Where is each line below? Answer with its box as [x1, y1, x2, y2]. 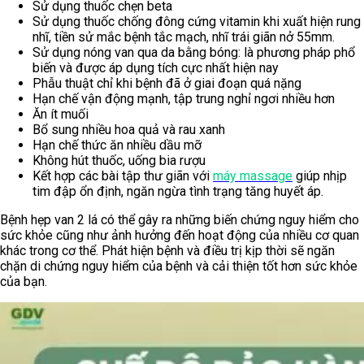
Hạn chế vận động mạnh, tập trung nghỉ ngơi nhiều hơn [32, 91, 335, 107]
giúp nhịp [292, 168, 347, 184]
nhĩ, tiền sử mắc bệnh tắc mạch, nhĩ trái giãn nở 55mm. [32, 29, 335, 45]
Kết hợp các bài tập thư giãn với [32, 168, 213, 184]
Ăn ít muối [32, 106, 89, 123]
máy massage [213, 168, 292, 184]
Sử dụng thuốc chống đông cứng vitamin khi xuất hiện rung [32, 14, 361, 30]
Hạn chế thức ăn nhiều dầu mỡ [32, 137, 201, 154]
